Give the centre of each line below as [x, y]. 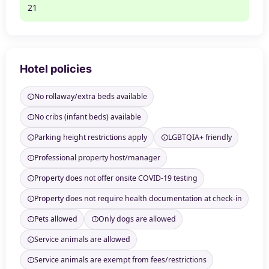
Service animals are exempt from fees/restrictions [120, 260]
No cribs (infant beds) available [87, 117]
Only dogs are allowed [137, 219]
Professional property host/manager [97, 158]
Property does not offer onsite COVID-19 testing [116, 178]
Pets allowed [56, 219]
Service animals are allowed [82, 240]
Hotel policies [56, 68]
